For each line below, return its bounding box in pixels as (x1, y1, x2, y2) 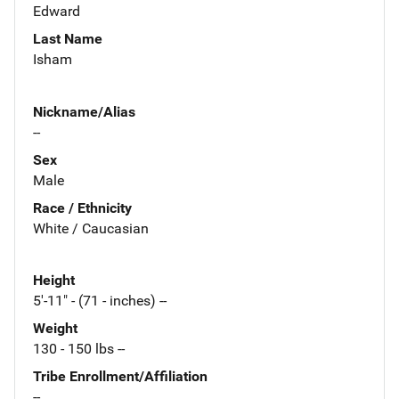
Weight (33, 320, 77, 338)
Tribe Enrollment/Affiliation (33, 368, 208, 386)
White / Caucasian (33, 219, 149, 237)
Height (33, 272, 75, 289)
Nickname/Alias (33, 102, 135, 120)
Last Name (33, 29, 102, 47)
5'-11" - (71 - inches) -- (33, 292, 167, 310)
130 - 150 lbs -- (33, 340, 125, 358)
